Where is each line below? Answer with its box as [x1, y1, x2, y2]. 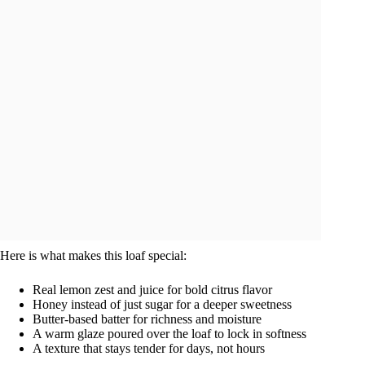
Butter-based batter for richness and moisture [33, 312, 262, 326]
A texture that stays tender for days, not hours [33, 341, 265, 355]
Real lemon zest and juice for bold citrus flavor [33, 283, 272, 297]
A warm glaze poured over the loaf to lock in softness [33, 327, 306, 341]
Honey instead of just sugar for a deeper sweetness [33, 297, 292, 311]
